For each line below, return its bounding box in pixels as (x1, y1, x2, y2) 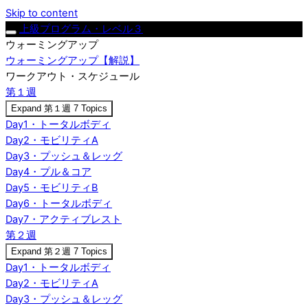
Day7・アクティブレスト (5, 213, 122, 225)
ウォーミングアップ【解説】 (5, 54, 140, 67)
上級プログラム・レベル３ (19, 23, 143, 35)
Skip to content (5, 7, 78, 19)
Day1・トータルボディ (5, 261, 111, 274)
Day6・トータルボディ (5, 197, 112, 210)
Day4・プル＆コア (5, 166, 91, 178)
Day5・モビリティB (5, 181, 98, 194)
